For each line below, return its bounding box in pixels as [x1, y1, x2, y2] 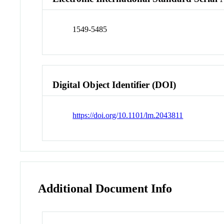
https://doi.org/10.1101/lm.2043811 [72, 111, 183, 120]
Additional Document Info [38, 181, 172, 195]
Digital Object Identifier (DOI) [52, 79, 176, 90]
